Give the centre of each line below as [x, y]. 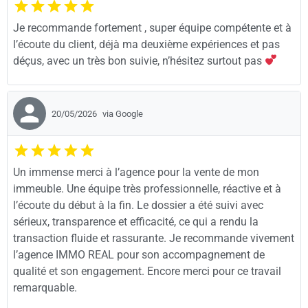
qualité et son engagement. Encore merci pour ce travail [147, 271]
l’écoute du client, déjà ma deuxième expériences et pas [146, 44]
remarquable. [45, 287]
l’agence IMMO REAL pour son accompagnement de [139, 254]
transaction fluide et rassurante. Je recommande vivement [154, 238]
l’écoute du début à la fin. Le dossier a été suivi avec [138, 205]
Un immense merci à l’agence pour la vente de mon [136, 172]
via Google [123, 113]
